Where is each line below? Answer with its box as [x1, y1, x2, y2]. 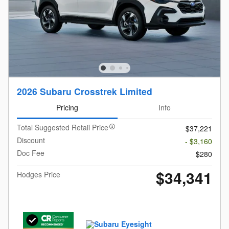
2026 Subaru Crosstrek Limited [17, 84, 152, 98]
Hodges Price [17, 169, 60, 179]
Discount [17, 134, 45, 145]
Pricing [56, 102, 78, 113]
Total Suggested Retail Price [17, 122, 108, 132]
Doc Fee [17, 147, 44, 158]
